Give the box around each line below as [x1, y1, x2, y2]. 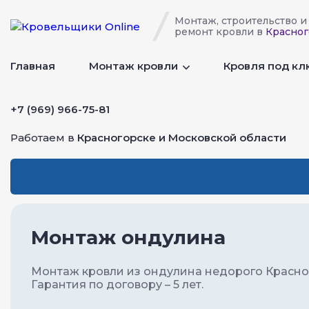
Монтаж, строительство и [175, 14, 307, 27]
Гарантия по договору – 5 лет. [31, 278, 203, 291]
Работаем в [10, 131, 77, 144]
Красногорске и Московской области [77, 131, 286, 144]
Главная [10, 59, 55, 72]
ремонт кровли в [175, 26, 266, 38]
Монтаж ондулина [31, 226, 226, 249]
